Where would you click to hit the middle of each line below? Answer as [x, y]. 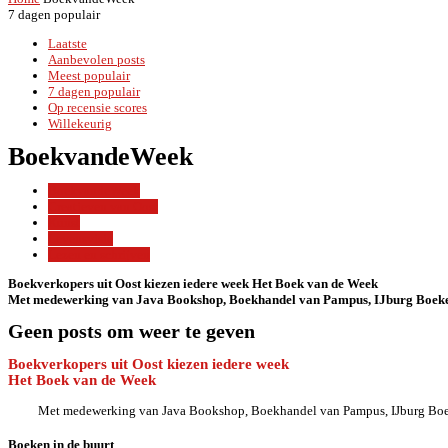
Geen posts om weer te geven [131, 331]
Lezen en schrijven [99, 254]
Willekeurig [80, 123]
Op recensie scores [97, 107]
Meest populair [89, 75]
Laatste [67, 43]
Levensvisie [80, 238]
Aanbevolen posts [96, 59]
